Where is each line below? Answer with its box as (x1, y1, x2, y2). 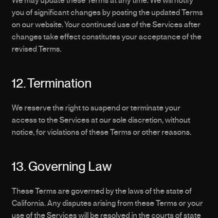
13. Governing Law (12, 161, 112, 173)
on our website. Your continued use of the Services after (12, 21, 200, 29)
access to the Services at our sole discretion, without (12, 116, 190, 124)
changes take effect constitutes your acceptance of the (12, 33, 201, 41)
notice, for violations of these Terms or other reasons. (12, 128, 191, 136)
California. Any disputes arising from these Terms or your (12, 200, 203, 207)
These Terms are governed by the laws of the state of (12, 187, 192, 195)
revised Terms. (12, 45, 61, 53)
